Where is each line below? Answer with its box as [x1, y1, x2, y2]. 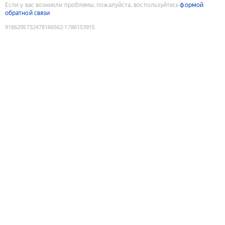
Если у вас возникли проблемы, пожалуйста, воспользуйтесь [5, 1, 179, 9]
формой [180, 1, 203, 9]
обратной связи [5, 9, 50, 17]
